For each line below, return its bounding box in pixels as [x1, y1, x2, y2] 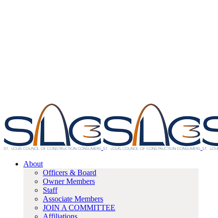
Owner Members [43, 177, 95, 185]
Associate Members [43, 195, 103, 203]
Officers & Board [43, 168, 96, 177]
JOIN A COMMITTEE [43, 203, 115, 212]
